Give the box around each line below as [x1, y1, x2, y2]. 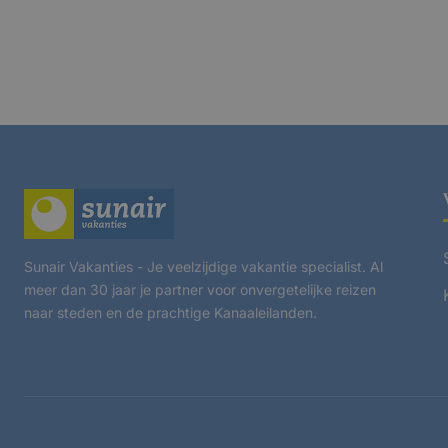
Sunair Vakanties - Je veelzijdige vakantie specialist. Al [24, 257, 383, 275]
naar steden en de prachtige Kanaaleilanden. [24, 303, 317, 321]
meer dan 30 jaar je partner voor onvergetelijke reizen [24, 280, 376, 298]
